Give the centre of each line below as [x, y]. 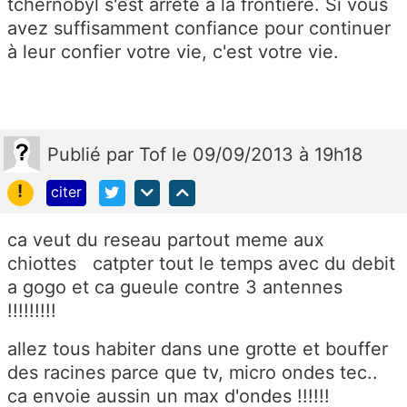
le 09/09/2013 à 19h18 [267, 154]
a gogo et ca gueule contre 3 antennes [178, 287]
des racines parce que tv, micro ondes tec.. [195, 372]
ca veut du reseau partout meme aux [166, 239]
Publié [77, 154]
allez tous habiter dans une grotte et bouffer [198, 348]
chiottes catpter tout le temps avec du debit [201, 263]
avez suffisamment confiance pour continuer [199, 28]
